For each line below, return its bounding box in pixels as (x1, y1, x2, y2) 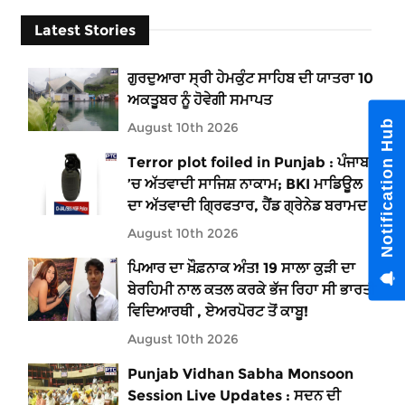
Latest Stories (34, 21, 136, 39)
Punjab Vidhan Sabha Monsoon (127, 364, 353, 382)
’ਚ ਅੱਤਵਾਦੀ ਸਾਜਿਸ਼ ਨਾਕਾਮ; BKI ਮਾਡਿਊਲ (127, 174, 363, 193)
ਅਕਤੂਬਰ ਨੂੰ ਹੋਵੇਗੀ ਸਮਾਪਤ (127, 90, 272, 108)
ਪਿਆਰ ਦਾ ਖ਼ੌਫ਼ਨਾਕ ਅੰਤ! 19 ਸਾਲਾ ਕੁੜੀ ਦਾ (127, 259, 355, 277)
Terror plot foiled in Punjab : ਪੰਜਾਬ (127, 153, 369, 171)
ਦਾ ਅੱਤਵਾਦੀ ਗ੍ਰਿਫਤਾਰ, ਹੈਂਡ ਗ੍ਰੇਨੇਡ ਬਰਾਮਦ (127, 196, 367, 214)
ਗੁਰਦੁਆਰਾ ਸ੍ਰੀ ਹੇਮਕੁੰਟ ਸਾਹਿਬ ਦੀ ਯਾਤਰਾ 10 (127, 69, 373, 87)
